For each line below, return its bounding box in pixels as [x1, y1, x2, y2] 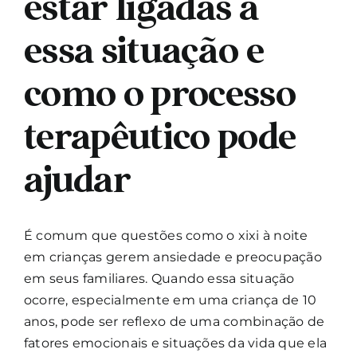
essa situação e [24, 26, 264, 73]
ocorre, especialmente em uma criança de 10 [24, 292, 317, 308]
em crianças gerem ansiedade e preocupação [24, 249, 322, 265]
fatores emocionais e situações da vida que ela [24, 335, 328, 351]
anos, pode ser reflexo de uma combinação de [24, 313, 325, 329]
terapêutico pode [24, 112, 296, 159]
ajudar [24, 155, 131, 202]
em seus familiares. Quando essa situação [24, 270, 295, 286]
